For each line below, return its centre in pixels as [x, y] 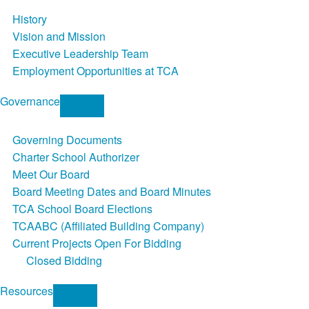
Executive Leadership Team [80, 54]
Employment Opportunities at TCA [95, 71]
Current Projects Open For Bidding [97, 243]
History [29, 19]
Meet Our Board [51, 175]
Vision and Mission [59, 37]
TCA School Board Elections [82, 209]
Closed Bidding [64, 261]
